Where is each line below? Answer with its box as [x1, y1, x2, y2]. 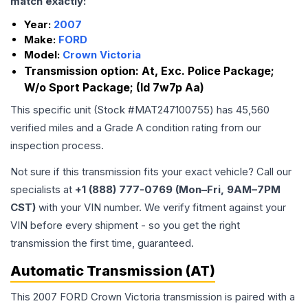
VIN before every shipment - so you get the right [10, 219, 240, 232]
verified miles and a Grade [10, 121, 136, 135]
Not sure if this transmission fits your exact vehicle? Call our [10, 165, 291, 179]
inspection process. [10, 139, 104, 153]
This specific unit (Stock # [10, 103, 135, 117]
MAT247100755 [135, 103, 210, 117]
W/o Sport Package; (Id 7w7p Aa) [24, 80, 204, 95]
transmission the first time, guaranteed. [10, 236, 194, 250]
